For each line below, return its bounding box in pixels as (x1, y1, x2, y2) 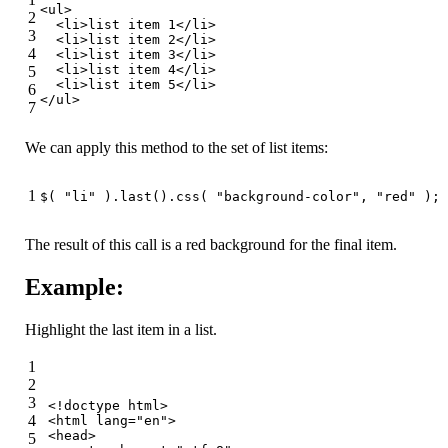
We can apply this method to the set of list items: (25, 139, 328, 157)
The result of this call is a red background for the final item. (25, 236, 397, 254)
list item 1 (88, 17, 176, 33)
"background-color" (216, 189, 360, 205)
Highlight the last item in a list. (25, 320, 217, 338)
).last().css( (96, 189, 216, 205)
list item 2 (88, 32, 176, 48)
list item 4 (88, 62, 176, 78)
